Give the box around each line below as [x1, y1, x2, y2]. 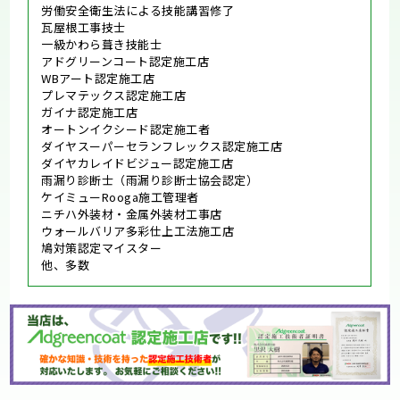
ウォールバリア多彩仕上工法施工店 [41, 221, 235, 239]
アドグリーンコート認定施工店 [41, 52, 210, 70]
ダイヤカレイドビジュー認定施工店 [41, 154, 234, 171]
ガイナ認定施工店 [41, 103, 138, 121]
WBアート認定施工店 [41, 69, 155, 87]
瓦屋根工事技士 [41, 18, 126, 36]
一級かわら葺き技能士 [41, 35, 162, 53]
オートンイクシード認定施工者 [41, 120, 211, 137]
